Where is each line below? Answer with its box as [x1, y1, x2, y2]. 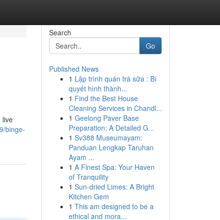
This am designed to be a [74, 201, 154, 211]
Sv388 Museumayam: [74, 133, 142, 142]
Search [49, 27, 71, 37]
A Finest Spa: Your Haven [74, 162, 155, 172]
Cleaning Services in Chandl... [68, 103, 162, 113]
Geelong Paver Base [74, 113, 139, 123]
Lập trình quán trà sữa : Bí [74, 74, 157, 83]
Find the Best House [74, 93, 138, 103]
